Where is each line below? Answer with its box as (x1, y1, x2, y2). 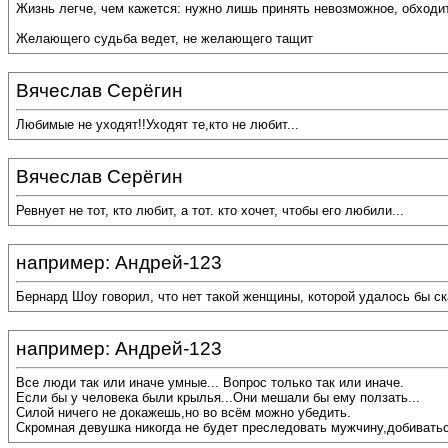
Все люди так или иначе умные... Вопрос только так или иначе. (16, 375, 404, 391)
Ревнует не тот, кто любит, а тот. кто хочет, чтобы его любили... (16, 203, 404, 219)
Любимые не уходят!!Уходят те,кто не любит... (16, 117, 299, 133)
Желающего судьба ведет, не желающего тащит (16, 31, 313, 47)
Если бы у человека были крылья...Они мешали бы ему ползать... (16, 390, 420, 406)
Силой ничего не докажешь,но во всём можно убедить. (16, 405, 351, 421)
